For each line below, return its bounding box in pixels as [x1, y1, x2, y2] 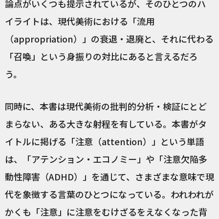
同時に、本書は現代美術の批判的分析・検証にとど [5, 100, 207, 113]
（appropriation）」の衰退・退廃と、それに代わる [5, 32, 214, 45]
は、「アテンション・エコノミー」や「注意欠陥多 [5, 153, 207, 166]
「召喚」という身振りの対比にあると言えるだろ [5, 50, 197, 63]
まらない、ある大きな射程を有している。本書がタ [5, 117, 207, 131]
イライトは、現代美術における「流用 [5, 15, 154, 28]
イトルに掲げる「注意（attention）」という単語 [5, 135, 204, 148]
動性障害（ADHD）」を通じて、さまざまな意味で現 [5, 170, 214, 183]
